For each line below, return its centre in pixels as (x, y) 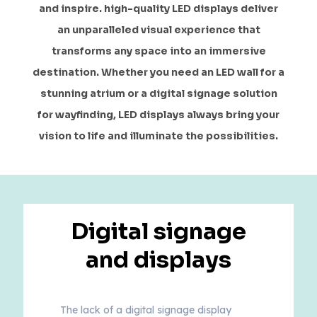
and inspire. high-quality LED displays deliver (158, 8)
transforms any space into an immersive (158, 51)
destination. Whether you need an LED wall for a (158, 72)
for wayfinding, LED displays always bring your (158, 115)
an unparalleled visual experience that (158, 30)
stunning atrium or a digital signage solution (158, 93)
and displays (158, 260)
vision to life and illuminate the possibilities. (158, 136)
